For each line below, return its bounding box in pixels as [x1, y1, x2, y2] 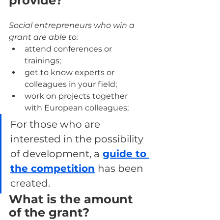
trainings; [25, 56, 61, 66]
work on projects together [25, 91, 130, 101]
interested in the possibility [10, 133, 146, 145]
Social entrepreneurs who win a [9, 21, 137, 30]
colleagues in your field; [25, 80, 117, 89]
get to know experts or [25, 68, 116, 78]
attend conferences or [25, 44, 114, 54]
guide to [103, 148, 149, 160]
